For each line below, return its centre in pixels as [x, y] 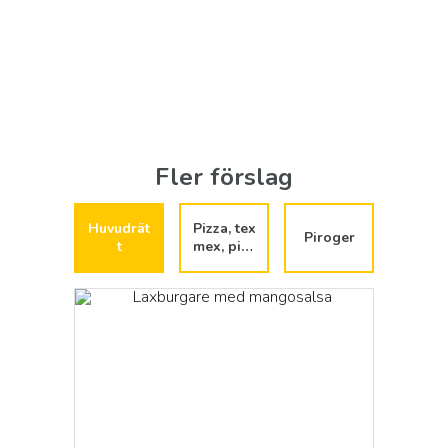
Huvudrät [119, 228]
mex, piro [224, 246]
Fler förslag [224, 177]
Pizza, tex [224, 228]
